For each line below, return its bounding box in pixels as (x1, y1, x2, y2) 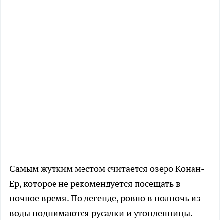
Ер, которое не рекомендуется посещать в (9, 178, 181, 190)
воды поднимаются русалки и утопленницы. (9, 207, 192, 219)
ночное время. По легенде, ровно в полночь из (9, 192, 201, 204)
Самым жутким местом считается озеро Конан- (9, 163, 205, 175)
